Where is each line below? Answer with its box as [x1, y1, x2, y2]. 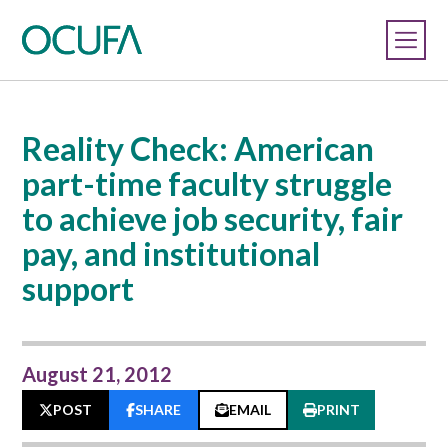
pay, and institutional [22, 234, 321, 273]
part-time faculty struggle [22, 164, 393, 203]
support [22, 269, 135, 308]
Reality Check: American [22, 129, 375, 168]
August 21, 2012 [22, 362, 173, 386]
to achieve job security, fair [22, 199, 404, 238]
